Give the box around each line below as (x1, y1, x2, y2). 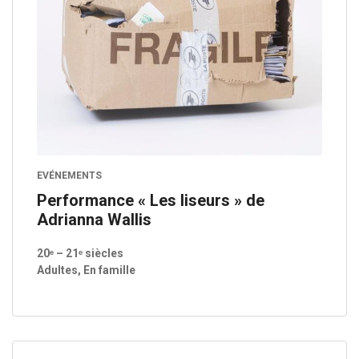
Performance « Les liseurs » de (37, 191, 264, 211)
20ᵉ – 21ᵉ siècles (37, 247, 123, 260)
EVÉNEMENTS (37, 170, 102, 182)
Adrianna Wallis (37, 210, 151, 230)
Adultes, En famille (37, 264, 135, 277)
